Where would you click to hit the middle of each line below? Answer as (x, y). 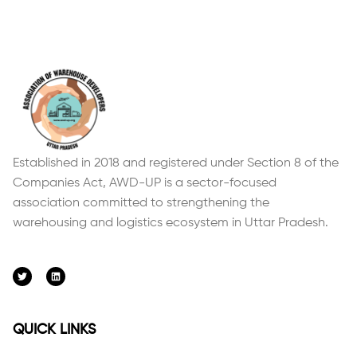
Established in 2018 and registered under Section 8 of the (176, 163)
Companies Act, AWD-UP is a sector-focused (145, 183)
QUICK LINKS (55, 330)
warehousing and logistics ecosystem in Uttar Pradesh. (173, 223)
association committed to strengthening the (141, 203)
